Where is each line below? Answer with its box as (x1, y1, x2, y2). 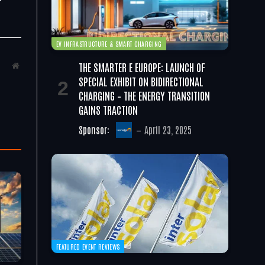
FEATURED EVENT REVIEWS (56, 241, 120, 251)
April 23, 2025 (144, 123, 192, 135)
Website (18, 61, 45, 70)
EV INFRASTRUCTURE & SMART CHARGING (56, 38, 162, 48)
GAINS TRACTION (79, 102, 138, 117)
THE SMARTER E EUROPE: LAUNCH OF (79, 59, 205, 74)
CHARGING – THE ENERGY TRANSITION (79, 88, 210, 102)
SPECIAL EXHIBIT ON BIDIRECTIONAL (79, 73, 203, 88)
